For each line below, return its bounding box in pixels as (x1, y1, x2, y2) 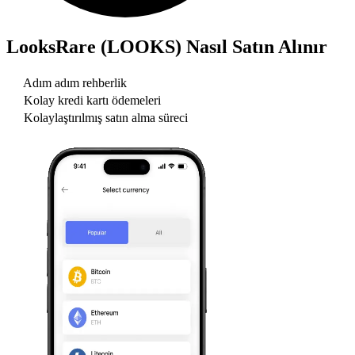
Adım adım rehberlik (23, 76, 127, 90)
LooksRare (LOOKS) (6, 36, 181, 57)
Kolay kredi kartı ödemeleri (24, 94, 161, 108)
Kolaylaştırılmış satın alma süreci (24, 111, 188, 125)
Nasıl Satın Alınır (181, 36, 327, 57)
